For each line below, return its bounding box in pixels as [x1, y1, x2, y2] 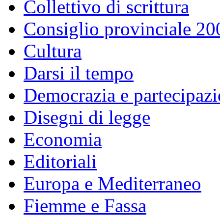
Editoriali [24, 151, 97, 172]
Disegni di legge [24, 107, 150, 128]
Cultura [24, 40, 82, 62]
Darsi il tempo [24, 62, 134, 84]
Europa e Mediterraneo [24, 173, 201, 194]
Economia [24, 129, 102, 150]
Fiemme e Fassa [24, 195, 146, 217]
